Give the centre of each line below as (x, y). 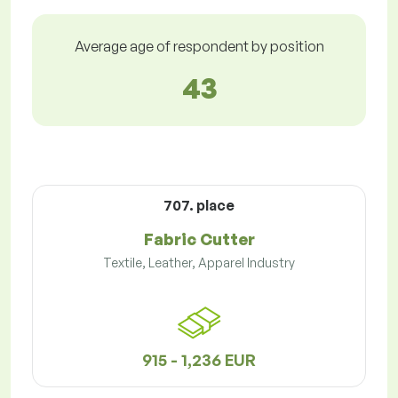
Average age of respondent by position (199, 47)
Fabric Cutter (199, 239)
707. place (199, 206)
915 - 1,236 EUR (199, 360)
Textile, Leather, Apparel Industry (199, 263)
